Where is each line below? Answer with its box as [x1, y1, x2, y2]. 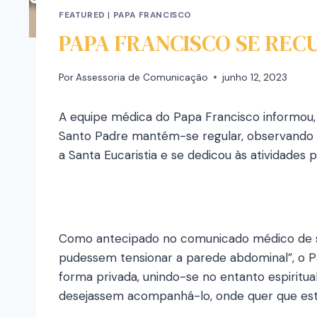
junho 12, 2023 [222, 71, 288, 83]
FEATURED [59, 9, 105, 21]
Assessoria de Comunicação [76, 71, 209, 83]
